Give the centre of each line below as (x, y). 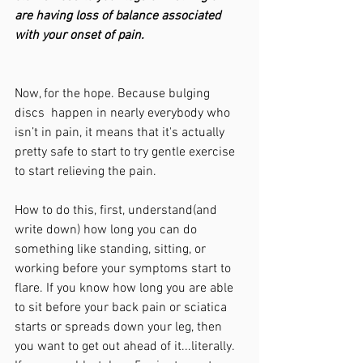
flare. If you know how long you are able (126, 288)
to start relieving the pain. (89, 172)
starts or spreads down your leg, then (120, 327)
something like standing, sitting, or (112, 250)
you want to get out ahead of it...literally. (126, 347)
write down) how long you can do (107, 230)
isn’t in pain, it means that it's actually (121, 133)
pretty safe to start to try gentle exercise (126, 152)
